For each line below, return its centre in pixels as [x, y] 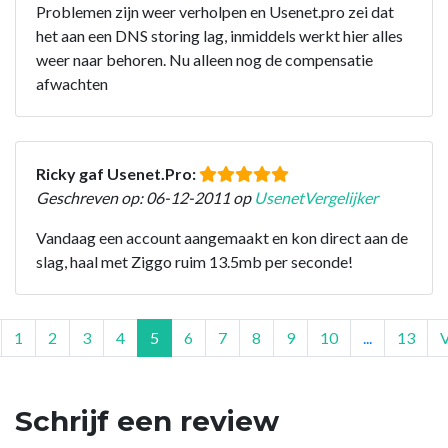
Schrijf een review [147, 420]
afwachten [72, 83]
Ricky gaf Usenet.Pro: [117, 173]
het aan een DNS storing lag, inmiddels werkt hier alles [219, 35]
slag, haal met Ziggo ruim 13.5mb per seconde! [194, 261]
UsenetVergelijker [316, 197]
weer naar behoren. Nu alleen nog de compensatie [204, 59]
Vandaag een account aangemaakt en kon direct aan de [222, 237]
